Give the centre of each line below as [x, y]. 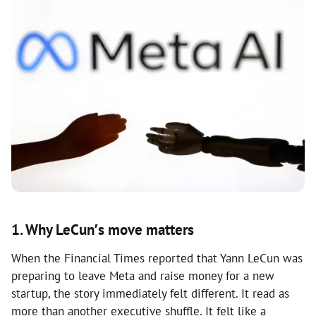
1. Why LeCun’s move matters [103, 229]
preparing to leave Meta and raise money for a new [143, 275]
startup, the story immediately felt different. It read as [150, 293]
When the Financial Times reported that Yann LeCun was [157, 258]
